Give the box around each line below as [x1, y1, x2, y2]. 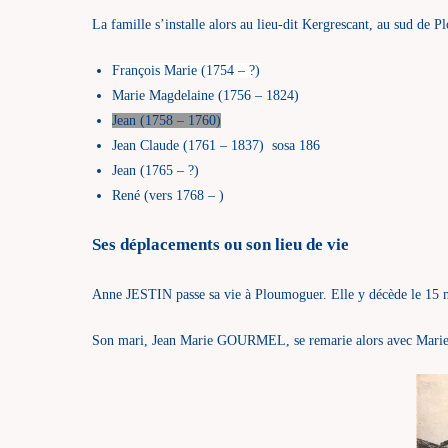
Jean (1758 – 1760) [112, 112, 221, 128]
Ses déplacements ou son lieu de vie [92, 235, 349, 254]
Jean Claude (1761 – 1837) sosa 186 [112, 137, 320, 153]
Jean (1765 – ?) [112, 162, 199, 178]
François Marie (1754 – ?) [112, 62, 260, 78]
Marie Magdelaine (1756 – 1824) [112, 87, 299, 103]
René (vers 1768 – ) [112, 187, 224, 203]
